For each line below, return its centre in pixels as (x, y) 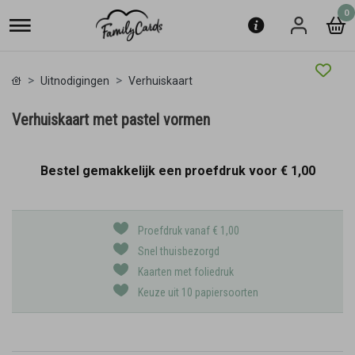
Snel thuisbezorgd (179, 251)
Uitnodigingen (75, 81)
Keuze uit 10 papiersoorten (198, 292)
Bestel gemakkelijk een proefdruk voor (160, 171)
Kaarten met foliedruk (186, 272)
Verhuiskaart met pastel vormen (111, 120)
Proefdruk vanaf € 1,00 (189, 231)
